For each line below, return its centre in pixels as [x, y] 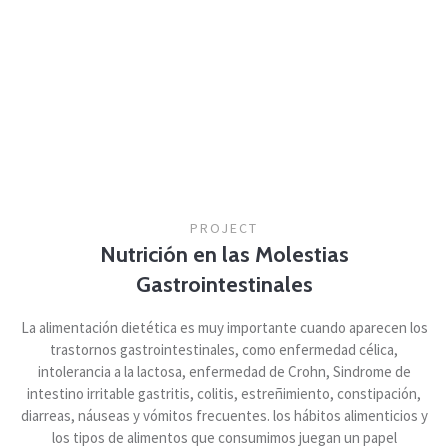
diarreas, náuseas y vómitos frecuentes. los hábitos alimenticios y [224, 415]
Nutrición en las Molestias [224, 254]
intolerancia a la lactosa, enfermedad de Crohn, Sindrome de [224, 371]
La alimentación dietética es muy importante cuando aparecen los [224, 327]
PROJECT [224, 227]
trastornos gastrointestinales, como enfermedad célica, [224, 349]
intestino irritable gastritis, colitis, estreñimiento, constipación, [224, 393]
